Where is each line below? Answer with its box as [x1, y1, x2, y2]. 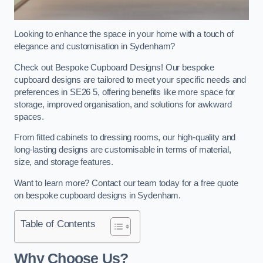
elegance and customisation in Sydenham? [14, 42, 176, 52]
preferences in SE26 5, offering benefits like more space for [14, 87, 235, 97]
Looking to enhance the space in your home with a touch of [14, 29, 234, 39]
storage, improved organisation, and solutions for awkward [14, 99, 232, 109]
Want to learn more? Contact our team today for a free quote [14, 178, 238, 188]
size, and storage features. [14, 157, 114, 167]
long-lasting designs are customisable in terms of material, [14, 145, 231, 155]
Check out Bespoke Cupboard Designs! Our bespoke [14, 62, 215, 72]
